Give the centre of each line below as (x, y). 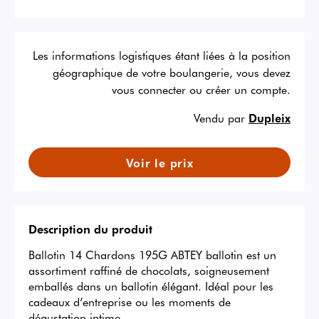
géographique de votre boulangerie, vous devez (172, 72)
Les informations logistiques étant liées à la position (162, 55)
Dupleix (270, 118)
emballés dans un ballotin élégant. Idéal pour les (151, 286)
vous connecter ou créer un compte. (201, 89)
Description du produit (90, 229)
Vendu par (219, 118)
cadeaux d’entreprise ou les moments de (130, 302)
